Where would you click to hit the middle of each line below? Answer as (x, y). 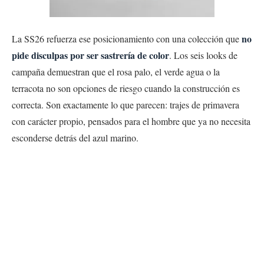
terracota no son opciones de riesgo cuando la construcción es (126, 88)
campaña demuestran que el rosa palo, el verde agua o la (116, 71)
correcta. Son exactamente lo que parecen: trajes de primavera (126, 104)
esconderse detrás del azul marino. (75, 137)
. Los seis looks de (203, 55)
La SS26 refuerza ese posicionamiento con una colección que (127, 38)
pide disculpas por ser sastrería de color (90, 55)
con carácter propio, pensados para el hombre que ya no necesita (131, 121)
